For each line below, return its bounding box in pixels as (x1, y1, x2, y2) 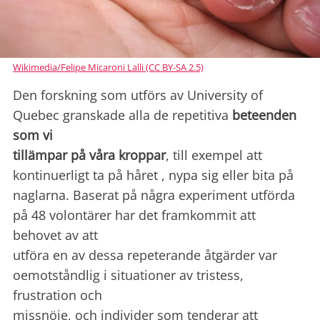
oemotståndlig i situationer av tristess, (13, 266, 244, 284)
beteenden (232, 106, 296, 124)
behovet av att (13, 226, 98, 244)
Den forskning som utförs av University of (13, 86, 263, 104)
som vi (13, 126, 53, 144)
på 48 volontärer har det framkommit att (13, 206, 256, 224)
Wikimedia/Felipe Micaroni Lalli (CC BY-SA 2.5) (13, 61, 204, 74)
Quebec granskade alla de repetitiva (13, 106, 232, 124)
